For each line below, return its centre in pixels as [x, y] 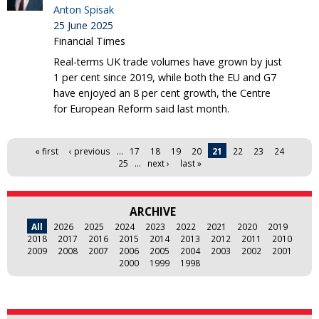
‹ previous [90, 151]
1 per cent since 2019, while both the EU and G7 [165, 77]
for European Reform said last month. [141, 108]
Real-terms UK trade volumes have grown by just [168, 61]
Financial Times [89, 41]
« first [47, 151]
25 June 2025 [83, 25]
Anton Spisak [84, 9]
